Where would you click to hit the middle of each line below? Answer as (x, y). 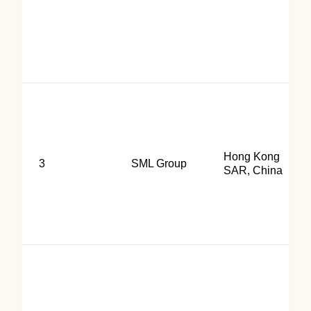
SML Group (159, 163)
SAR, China (253, 170)
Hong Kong (252, 157)
